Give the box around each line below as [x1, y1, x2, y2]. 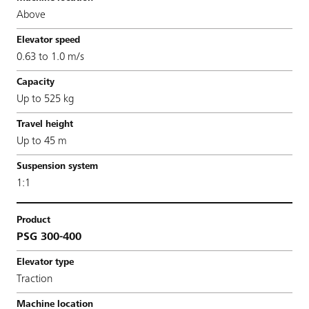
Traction [17, 273, 52, 285]
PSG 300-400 [17, 231, 81, 243]
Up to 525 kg [17, 93, 74, 105]
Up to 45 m [17, 135, 67, 147]
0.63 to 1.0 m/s [17, 51, 84, 63]
